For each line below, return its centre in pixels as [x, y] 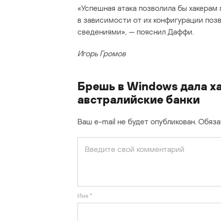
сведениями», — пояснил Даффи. [136, 32]
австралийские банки [139, 99]
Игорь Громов [102, 54]
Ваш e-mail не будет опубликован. [137, 122]
